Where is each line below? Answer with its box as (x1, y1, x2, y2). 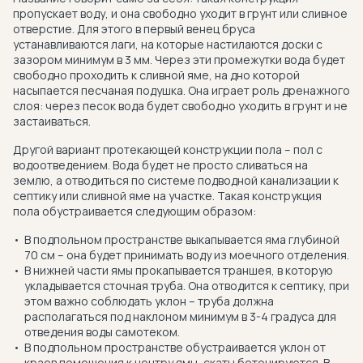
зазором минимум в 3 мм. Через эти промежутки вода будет (13, 52, 345, 67)
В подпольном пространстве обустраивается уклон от (24, 340, 326, 355)
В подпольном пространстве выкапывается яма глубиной (24, 232, 340, 247)
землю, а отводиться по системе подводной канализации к (13, 173, 339, 188)
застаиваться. (13, 113, 91, 129)
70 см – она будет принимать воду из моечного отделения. (24, 247, 349, 263)
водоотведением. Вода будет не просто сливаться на (13, 157, 308, 173)
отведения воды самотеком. (24, 324, 180, 340)
